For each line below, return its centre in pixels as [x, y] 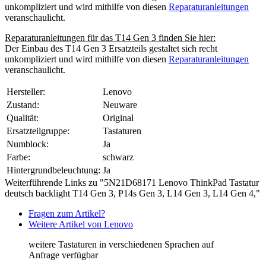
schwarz [118, 157]
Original [118, 118]
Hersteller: [26, 91]
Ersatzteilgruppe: [38, 131]
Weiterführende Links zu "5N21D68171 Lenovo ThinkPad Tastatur [132, 182]
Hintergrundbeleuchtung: [53, 170]
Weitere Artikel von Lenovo [81, 224]
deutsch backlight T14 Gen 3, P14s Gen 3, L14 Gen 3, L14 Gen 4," [132, 193]
